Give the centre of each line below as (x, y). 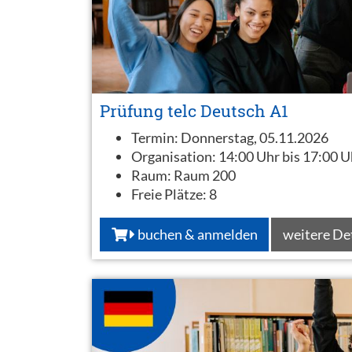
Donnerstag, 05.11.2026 (255, 137)
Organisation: (175, 156)
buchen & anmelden (196, 234)
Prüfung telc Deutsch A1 (194, 111)
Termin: (156, 137)
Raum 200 (205, 175)
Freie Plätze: (170, 194)
